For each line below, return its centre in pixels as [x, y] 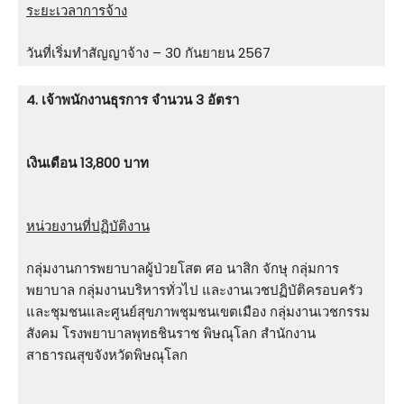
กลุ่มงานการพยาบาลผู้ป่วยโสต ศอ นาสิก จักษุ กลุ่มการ [183, 269]
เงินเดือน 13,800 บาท [87, 163]
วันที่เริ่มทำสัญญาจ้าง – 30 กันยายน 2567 [148, 53]
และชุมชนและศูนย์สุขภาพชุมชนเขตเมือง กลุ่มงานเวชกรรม [198, 312]
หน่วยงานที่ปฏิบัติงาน [88, 226]
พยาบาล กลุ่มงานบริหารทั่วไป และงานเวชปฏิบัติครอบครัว [194, 290]
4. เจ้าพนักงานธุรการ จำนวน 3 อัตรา [133, 100]
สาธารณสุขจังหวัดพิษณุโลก [107, 355]
